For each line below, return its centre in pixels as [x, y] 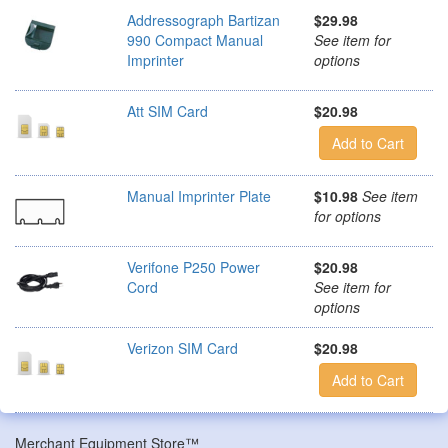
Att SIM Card [167, 110]
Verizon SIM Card [182, 347]
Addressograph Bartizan [203, 19]
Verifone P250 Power [193, 266]
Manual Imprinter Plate [199, 195]
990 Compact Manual [195, 39]
